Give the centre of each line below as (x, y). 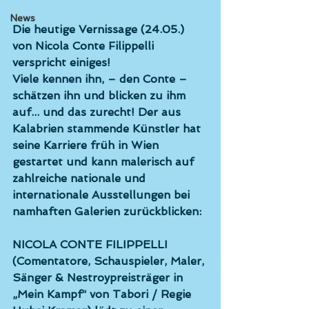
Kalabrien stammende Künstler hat (108, 129)
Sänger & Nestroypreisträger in (99, 278)
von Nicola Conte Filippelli (85, 46)
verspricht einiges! (63, 62)
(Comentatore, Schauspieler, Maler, (110, 261)
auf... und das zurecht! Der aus (98, 112)
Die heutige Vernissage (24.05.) (100, 29)
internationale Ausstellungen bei (103, 195)
